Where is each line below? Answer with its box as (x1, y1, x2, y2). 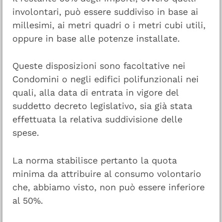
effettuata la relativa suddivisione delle (12, 114, 182, 125)
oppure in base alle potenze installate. (12, 33, 180, 44)
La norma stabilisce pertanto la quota (12, 155, 177, 166)
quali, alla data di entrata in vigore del (12, 87, 178, 98)
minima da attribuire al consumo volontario (12, 168, 201, 179)
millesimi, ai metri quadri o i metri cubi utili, (12, 19, 206, 30)
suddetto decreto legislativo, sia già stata (12, 101, 192, 111)
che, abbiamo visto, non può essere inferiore (12, 182, 205, 193)
